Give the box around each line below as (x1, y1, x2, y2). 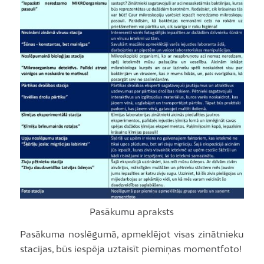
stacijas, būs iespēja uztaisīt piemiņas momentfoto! (19, 243, 242, 254)
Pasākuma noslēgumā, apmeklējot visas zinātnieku (19, 228, 245, 239)
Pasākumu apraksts (90, 206, 174, 217)
